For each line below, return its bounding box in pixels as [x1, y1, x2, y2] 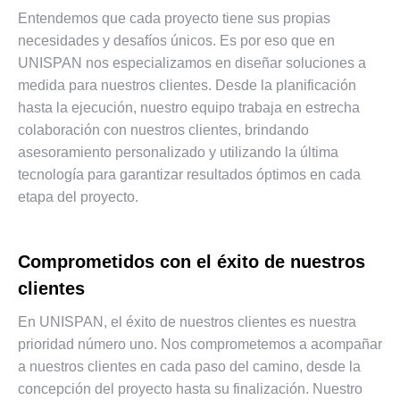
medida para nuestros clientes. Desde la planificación [18, 77, 356, 93]
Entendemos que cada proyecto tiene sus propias [18, 10, 330, 26]
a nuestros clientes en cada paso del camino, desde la [18, 358, 361, 374]
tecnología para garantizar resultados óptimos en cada [18, 166, 361, 182]
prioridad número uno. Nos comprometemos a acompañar [18, 336, 382, 352]
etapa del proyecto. [18, 188, 138, 204]
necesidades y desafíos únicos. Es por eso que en [18, 32, 335, 48]
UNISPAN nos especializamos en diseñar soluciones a [18, 54, 366, 71]
